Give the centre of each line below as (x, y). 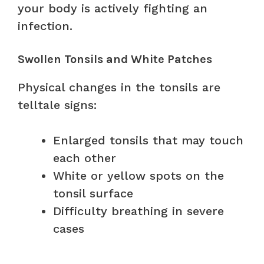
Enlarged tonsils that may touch (148, 140)
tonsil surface (93, 193)
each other (85, 158)
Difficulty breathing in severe (138, 211)
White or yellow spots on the (138, 175)
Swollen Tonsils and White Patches (115, 59)
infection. (45, 26)
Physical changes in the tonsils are (119, 87)
